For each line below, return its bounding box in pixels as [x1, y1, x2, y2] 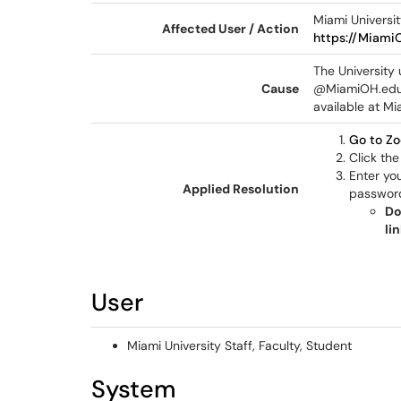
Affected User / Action [162, 21, 299, 37]
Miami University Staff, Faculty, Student [127, 337, 352, 354]
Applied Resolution [183, 181, 299, 197]
